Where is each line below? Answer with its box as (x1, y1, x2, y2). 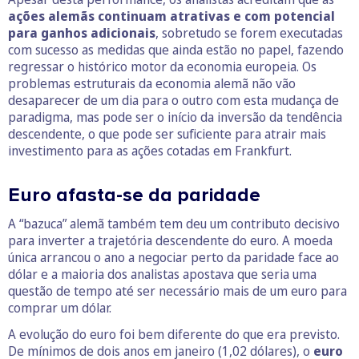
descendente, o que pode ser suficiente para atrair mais (8, 124, 326, 143)
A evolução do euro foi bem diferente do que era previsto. (8, 325, 340, 343)
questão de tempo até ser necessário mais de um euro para (8, 281, 347, 300)
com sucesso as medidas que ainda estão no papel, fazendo (8, 40, 344, 58)
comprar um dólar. (8, 298, 111, 317)
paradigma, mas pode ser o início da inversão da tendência (8, 107, 342, 126)
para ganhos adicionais (8, 23, 155, 42)
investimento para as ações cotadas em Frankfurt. (8, 141, 292, 159)
